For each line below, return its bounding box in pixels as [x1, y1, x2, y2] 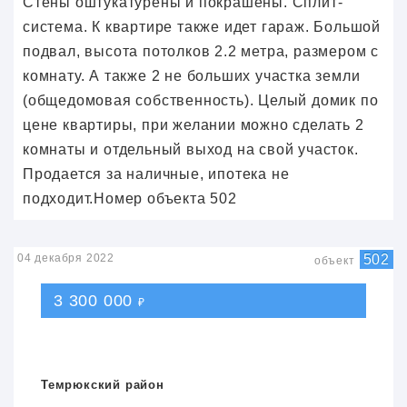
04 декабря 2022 [17, 252, 114, 264]
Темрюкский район [41, 378, 164, 392]
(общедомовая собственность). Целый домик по [23, 93, 379, 108]
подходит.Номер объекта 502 [23, 191, 237, 206]
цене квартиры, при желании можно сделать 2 [23, 117, 364, 133]
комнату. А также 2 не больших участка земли [23, 68, 361, 84]
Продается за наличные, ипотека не [23, 166, 290, 182]
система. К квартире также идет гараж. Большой [23, 19, 381, 35]
